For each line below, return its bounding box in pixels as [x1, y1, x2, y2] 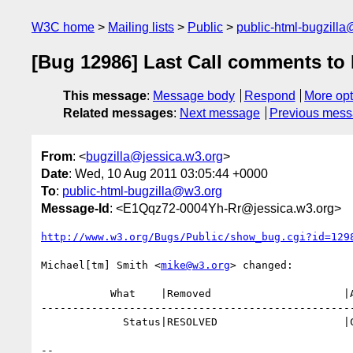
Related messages [63, 106, 173, 121]
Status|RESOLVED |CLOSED [41, 315, 123, 328]
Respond [243, 89, 295, 103]
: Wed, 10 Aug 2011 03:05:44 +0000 [69, 166, 268, 180]
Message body [153, 89, 235, 103]
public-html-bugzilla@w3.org [62, 184, 222, 198]
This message [63, 89, 147, 103]
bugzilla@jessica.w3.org [86, 149, 223, 163]
